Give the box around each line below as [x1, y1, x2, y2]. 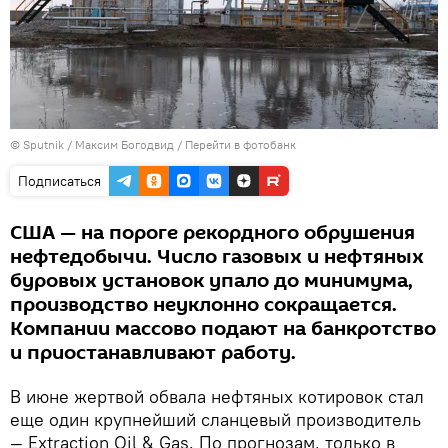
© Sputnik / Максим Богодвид [10, 136, 174, 152]
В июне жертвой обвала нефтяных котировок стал [10, 384, 424, 408]
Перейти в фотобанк [185, 136, 296, 152]
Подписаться [18, 171, 101, 190]
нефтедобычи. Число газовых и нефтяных [10, 242, 424, 271]
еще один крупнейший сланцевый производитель [10, 407, 421, 431]
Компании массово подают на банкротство [10, 314, 436, 343]
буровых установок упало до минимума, [10, 266, 413, 295]
